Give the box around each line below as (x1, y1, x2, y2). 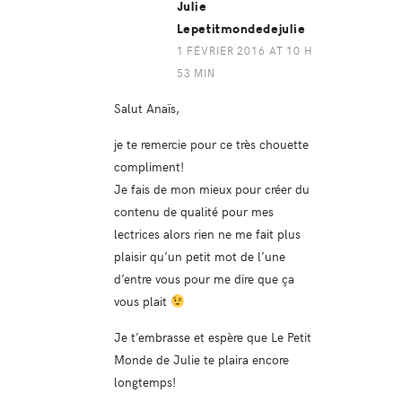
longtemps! (113, 372, 176, 391)
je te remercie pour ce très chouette (113, 135, 309, 153)
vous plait (113, 292, 170, 310)
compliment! (113, 157, 184, 176)
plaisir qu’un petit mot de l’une (113, 247, 285, 266)
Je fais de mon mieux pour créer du (113, 179, 310, 198)
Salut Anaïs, (113, 99, 179, 118)
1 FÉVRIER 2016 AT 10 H (176, 43, 313, 58)
